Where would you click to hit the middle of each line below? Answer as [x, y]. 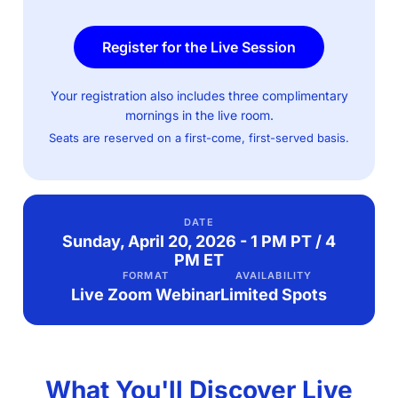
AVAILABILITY [274, 275]
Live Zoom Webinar [146, 295]
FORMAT [146, 275]
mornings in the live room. [199, 115]
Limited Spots [274, 295]
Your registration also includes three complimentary [199, 96]
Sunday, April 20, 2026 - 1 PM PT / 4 [199, 241]
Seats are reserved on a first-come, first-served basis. [199, 138]
